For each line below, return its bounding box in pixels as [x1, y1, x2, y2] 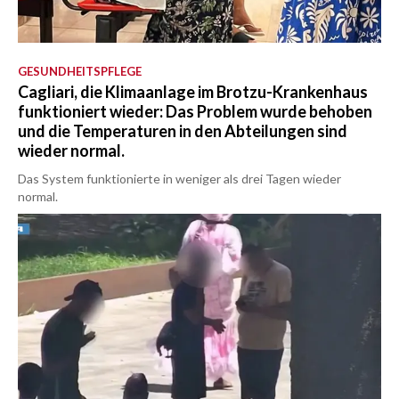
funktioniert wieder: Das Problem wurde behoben [18, 102, 372, 122]
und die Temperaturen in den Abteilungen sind [18, 121, 347, 142]
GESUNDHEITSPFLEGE [18, 64, 142, 79]
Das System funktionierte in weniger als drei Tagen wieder [18, 171, 341, 187]
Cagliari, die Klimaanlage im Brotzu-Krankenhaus [18, 82, 368, 102]
